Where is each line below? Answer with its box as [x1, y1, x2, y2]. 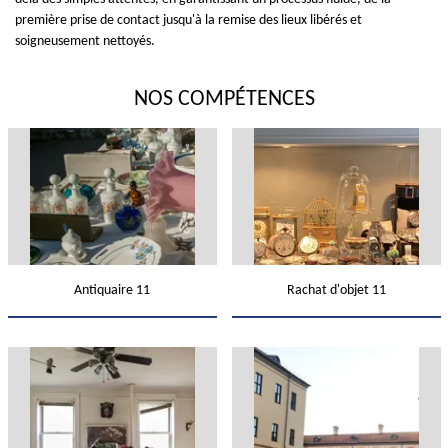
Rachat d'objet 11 [286, 283, 386, 298]
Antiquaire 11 [74, 283, 150, 298]
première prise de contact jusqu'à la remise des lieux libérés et [15, 13, 362, 28]
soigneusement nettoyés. [15, 34, 155, 49]
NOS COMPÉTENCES [133, 88, 315, 111]
